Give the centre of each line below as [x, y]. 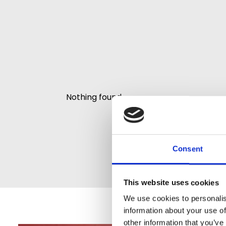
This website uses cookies [171, 183]
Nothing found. [95, 98]
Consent [188, 149]
